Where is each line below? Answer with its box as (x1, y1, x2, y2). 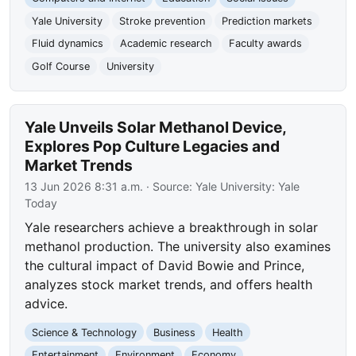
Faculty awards (228, 37, 302, 50)
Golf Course (32, 60, 91, 72)
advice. (25, 295, 68, 311)
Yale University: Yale (195, 179, 300, 193)
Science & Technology (32, 326, 137, 339)
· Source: (143, 179, 196, 193)
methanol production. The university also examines (25, 238, 331, 254)
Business (153, 326, 195, 339)
